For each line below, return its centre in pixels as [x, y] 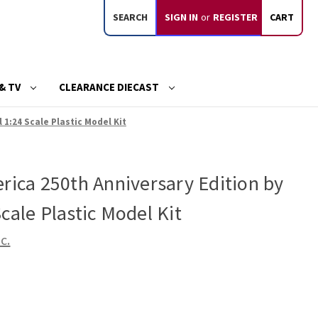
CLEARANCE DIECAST [110, 87]
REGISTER [236, 17]
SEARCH [131, 17]
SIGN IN [182, 17]
